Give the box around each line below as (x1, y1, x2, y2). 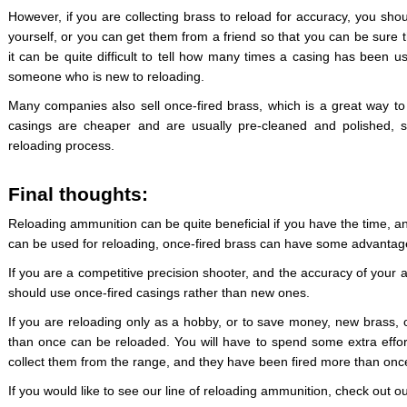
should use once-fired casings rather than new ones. (7, 285, 310, 300)
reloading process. (7, 138, 114, 153)
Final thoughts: (7, 184, 148, 204)
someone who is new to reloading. (7, 69, 204, 84)
